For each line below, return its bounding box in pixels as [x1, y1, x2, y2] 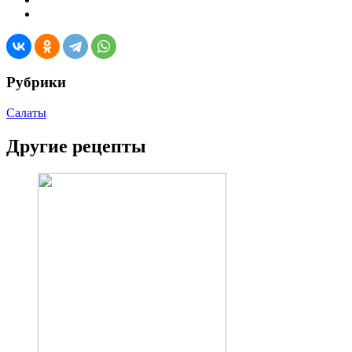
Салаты [6, 105, 46, 119]
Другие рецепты [6, 135, 146, 156]
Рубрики [6, 73, 66, 90]
